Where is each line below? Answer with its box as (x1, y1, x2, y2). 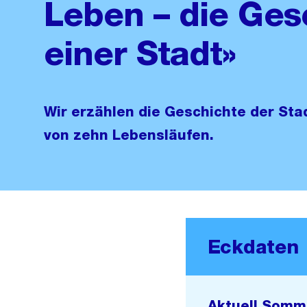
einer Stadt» (44, 34, 236, 73)
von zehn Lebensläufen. (44, 127, 214, 143)
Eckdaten (207, 235, 299, 258)
